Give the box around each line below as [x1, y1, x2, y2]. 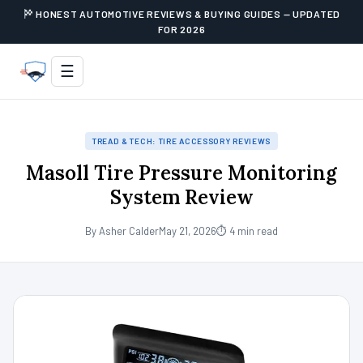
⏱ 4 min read [216, 224, 278, 237]
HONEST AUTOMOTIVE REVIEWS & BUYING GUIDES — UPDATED [33, 8, 341, 19]
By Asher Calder [85, 224, 159, 237]
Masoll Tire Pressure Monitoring [26, 160, 337, 186]
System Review [109, 185, 254, 210]
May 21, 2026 [159, 224, 216, 237]
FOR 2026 [157, 23, 206, 35]
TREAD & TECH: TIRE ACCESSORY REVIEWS [92, 136, 271, 146]
